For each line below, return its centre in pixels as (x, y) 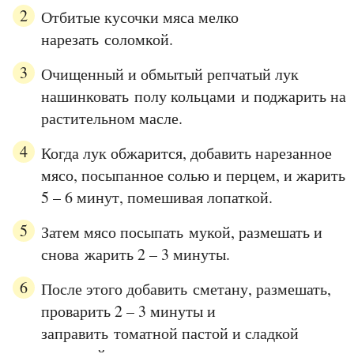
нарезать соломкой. (107, 40)
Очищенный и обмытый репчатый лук (170, 74)
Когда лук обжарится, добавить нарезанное (186, 153)
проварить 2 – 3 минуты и (128, 311)
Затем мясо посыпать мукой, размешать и (182, 232)
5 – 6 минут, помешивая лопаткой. (157, 198)
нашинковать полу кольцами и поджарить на (194, 96)
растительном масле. (112, 119)
